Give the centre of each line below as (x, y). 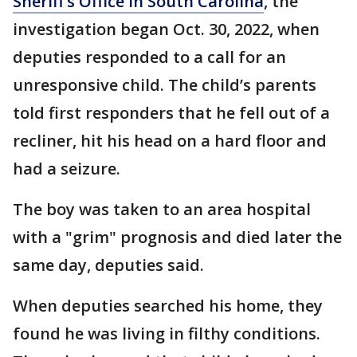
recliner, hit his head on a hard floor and (170, 141)
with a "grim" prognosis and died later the (177, 237)
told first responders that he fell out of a (171, 113)
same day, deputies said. (108, 265)
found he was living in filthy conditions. (167, 334)
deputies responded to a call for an (149, 57)
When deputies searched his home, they (168, 306)
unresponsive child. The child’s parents (165, 85)
